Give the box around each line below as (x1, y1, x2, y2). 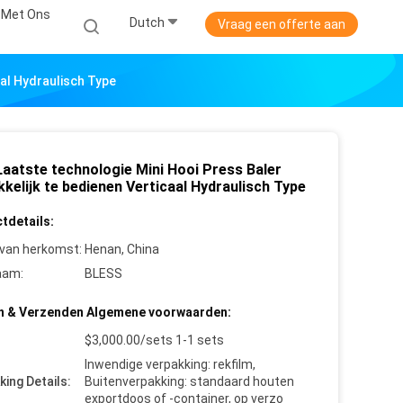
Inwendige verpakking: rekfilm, (85, 357, 255, 372)
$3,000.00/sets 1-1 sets (85, 333, 224, 347)
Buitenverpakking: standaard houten (85, 374, 294, 389)
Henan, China (85, 242, 159, 256)
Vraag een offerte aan (218, 17, 345, 31)
